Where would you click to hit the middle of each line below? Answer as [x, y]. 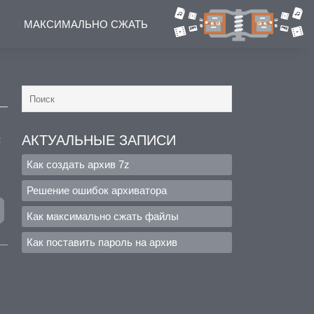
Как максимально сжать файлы [103, 216]
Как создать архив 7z [78, 164]
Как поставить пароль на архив [102, 242]
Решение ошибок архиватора [97, 190]
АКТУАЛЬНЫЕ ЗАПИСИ [99, 140]
